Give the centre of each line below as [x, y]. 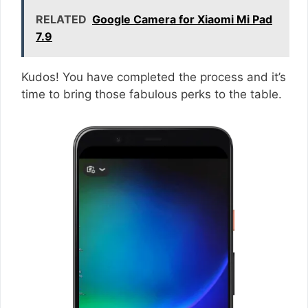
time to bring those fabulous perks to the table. [153, 94]
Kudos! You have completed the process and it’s [154, 77]
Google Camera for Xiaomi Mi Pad [182, 19]
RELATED [61, 19]
